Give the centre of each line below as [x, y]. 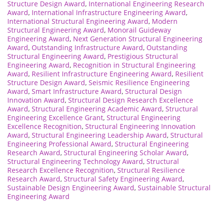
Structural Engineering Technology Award [75, 162]
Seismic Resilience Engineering [139, 83]
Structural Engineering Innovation [140, 127]
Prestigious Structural [143, 56]
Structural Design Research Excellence [131, 100]
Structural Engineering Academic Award [97, 109]
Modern [165, 21]
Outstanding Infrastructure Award [87, 48]
